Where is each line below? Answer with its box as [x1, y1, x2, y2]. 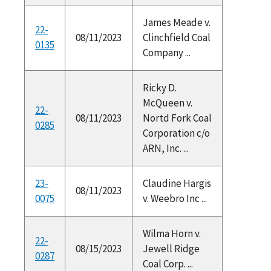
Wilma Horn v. [142, 226, 201, 240]
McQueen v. [142, 96, 192, 109]
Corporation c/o [142, 126, 210, 140]
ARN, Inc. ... [142, 141, 189, 155]
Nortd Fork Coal [142, 111, 212, 125]
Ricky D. [142, 80, 177, 94]
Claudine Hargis [142, 176, 211, 190]
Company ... [142, 45, 191, 59]
